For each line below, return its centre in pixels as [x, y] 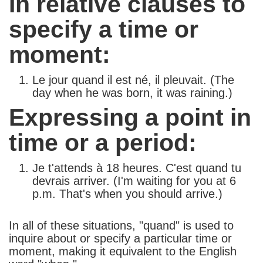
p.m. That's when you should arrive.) [127, 194]
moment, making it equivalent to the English [123, 252]
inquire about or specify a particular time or [120, 239]
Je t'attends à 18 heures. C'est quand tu [137, 168]
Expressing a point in [130, 118]
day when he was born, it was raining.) [132, 93]
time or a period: [103, 143]
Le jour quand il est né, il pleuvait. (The [133, 80]
